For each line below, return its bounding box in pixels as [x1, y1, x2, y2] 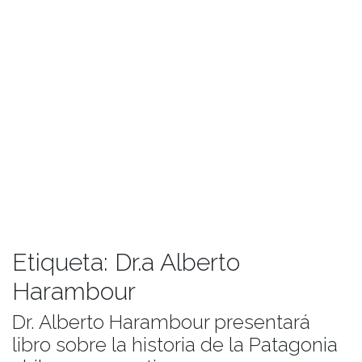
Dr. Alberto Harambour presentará [12, 309, 310, 334]
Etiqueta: [12, 247, 115, 276]
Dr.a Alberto [115, 247, 240, 276]
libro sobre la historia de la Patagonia [12, 332, 338, 356]
